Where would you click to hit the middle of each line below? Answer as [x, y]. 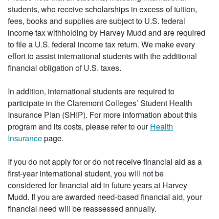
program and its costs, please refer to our [79, 126]
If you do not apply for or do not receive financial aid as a [105, 162]
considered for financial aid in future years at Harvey [98, 185]
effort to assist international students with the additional [102, 56]
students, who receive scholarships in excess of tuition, [102, 9]
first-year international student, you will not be [86, 173]
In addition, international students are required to [91, 91]
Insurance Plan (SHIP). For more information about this [102, 115]
